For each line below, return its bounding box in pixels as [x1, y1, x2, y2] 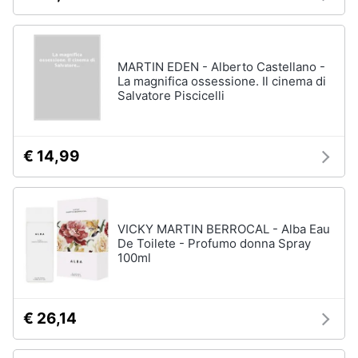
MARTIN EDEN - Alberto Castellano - [117, 59, 325, 74]
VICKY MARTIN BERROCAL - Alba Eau [117, 221, 330, 237]
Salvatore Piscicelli [117, 88, 225, 103]
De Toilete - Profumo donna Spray [117, 236, 311, 251]
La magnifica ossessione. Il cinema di [117, 74, 326, 89]
